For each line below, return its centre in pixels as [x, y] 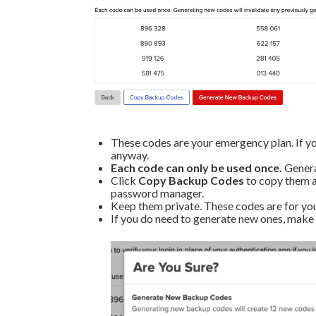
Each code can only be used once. [196, 167]
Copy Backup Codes [191, 180]
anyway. [130, 154]
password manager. [157, 193]
